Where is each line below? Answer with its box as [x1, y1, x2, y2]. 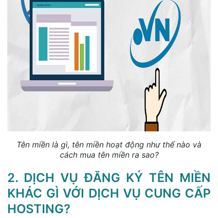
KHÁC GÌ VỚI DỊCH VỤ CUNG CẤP [7, 185, 211, 200]
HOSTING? [7, 201, 71, 216]
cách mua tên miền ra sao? [59, 149, 159, 160]
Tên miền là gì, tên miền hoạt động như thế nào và [17, 139, 201, 149]
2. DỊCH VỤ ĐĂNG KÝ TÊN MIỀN [7, 170, 211, 185]
